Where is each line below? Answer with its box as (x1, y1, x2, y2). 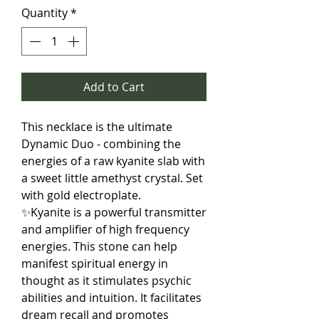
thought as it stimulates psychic (21, 273, 192, 289)
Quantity (21, 5, 68, 21)
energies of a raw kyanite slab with (21, 153, 205, 169)
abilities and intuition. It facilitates (21, 290, 202, 306)
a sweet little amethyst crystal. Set (21, 170, 203, 187)
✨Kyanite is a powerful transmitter (21, 204, 206, 221)
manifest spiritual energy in (21, 256, 168, 272)
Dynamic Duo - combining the (21, 136, 181, 152)
